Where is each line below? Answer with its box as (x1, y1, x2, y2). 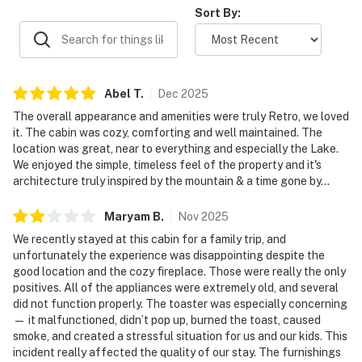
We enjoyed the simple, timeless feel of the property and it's (13, 158, 322, 171)
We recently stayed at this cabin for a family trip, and (13, 232, 286, 246)
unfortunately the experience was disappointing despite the (13, 248, 325, 262)
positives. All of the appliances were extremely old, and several (13, 280, 339, 294)
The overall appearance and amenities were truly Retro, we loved (13, 109, 349, 123)
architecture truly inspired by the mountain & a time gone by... (13, 174, 330, 187)
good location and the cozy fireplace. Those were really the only (13, 264, 346, 278)
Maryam (104, 209, 150, 223)
